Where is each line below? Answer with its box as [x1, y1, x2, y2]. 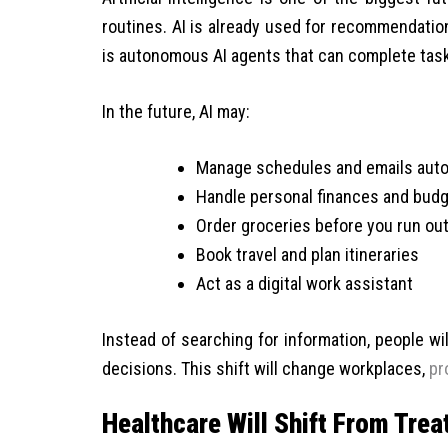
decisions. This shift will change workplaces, [102, 357, 429, 379]
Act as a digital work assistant [196, 272, 413, 294]
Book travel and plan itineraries [196, 243, 419, 265]
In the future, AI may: [102, 100, 250, 122]
